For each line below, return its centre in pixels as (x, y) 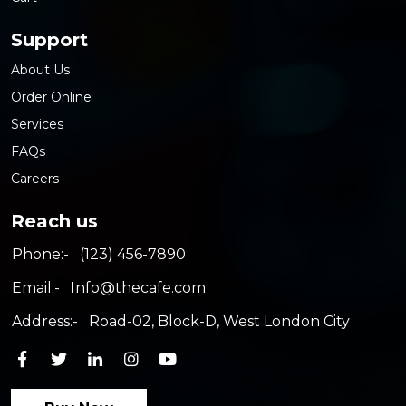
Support (49, 39)
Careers (35, 178)
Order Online (51, 97)
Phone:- (40, 254)
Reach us (54, 221)
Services (37, 124)
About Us (40, 69)
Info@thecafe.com (138, 287)
